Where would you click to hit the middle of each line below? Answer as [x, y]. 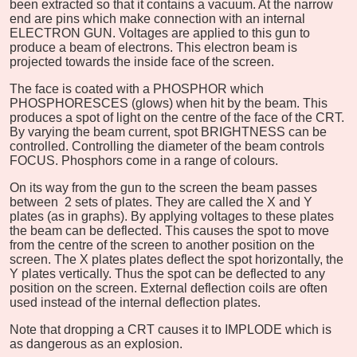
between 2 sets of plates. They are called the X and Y [161, 202]
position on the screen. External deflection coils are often [169, 288]
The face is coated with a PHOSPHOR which [137, 88]
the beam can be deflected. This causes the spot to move [169, 230]
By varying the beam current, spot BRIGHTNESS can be [168, 131]
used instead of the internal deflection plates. [135, 302]
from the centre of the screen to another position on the [162, 245]
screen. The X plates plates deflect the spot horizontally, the [177, 259]
